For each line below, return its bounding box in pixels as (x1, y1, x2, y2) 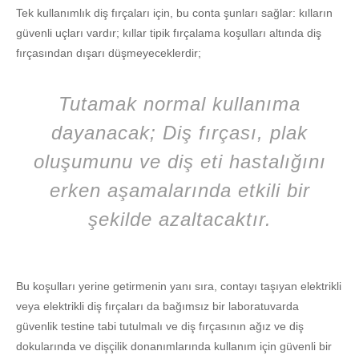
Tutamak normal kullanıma (58, 93, 301, 115)
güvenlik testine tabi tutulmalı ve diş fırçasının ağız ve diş (16, 320, 304, 333)
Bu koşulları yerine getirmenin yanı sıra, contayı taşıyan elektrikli (16, 280, 341, 293)
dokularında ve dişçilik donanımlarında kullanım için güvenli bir (16, 340, 332, 353)
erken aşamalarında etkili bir (49, 179, 310, 202)
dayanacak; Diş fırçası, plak (51, 122, 308, 144)
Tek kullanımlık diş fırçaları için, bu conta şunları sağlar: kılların (16, 6, 333, 20)
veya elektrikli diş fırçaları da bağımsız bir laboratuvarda (16, 300, 299, 313)
